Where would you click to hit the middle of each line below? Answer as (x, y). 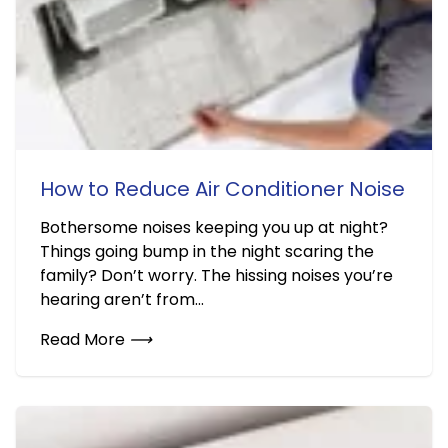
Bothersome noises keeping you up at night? (214, 227)
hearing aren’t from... (122, 299)
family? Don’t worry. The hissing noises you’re (216, 275)
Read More (84, 339)
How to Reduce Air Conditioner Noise (222, 189)
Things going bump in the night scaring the (207, 251)
